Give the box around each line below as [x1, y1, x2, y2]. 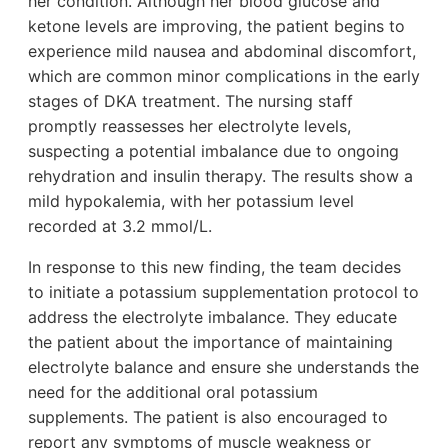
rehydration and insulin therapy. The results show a [28, 166, 413, 187]
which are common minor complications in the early [28, 66, 420, 87]
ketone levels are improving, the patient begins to [28, 16, 405, 37]
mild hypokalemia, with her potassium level [28, 191, 354, 212]
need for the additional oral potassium [28, 382, 318, 403]
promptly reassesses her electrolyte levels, [28, 116, 351, 137]
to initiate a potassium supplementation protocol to [28, 282, 419, 303]
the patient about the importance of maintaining [28, 332, 393, 353]
